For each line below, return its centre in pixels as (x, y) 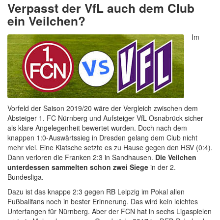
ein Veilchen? (46, 21)
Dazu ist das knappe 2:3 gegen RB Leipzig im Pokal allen (96, 192)
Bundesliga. (26, 177)
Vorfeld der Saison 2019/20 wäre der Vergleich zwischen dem (103, 108)
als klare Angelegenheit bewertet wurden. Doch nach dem (97, 128)
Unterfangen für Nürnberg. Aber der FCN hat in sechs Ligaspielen (110, 211)
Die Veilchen (176, 157)
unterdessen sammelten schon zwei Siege (78, 167)
